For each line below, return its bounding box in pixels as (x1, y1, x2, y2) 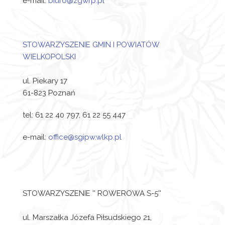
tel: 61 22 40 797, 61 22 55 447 (23, 110, 126, 120)
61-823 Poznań (23, 88, 75, 97)
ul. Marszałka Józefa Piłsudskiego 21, (23, 213, 152, 222)
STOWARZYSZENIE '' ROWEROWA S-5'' (23, 189, 161, 198)
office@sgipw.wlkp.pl (48, 133, 122, 142)
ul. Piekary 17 (23, 76, 67, 85)
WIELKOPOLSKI (23, 52, 76, 61)
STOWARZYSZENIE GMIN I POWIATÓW (23, 40, 159, 49)
